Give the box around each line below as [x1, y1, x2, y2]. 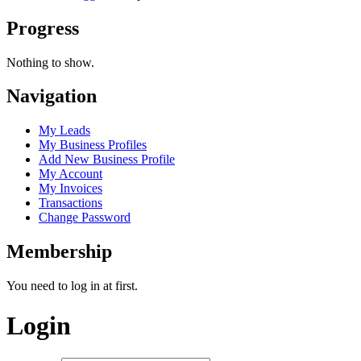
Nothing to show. [6, 55, 94, 69]
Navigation [6, 85, 97, 107]
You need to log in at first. [6, 279, 138, 293]
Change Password [39, 210, 131, 225]
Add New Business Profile [39, 152, 175, 167]
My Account [39, 167, 102, 181]
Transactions [39, 196, 102, 210]
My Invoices [39, 181, 102, 196]
